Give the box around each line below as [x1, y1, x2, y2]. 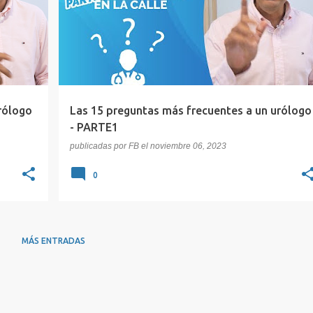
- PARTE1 [69, 121, 118, 133]
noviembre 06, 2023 [150, 141, 226, 151]
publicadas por [69, 141, 129, 151]
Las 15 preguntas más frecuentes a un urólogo [69, 104, 312, 117]
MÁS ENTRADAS [22, 236, 85, 245]
